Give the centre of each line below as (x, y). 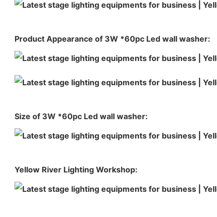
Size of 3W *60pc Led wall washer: (81, 116)
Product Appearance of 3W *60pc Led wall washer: (112, 39)
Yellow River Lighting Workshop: (76, 169)
